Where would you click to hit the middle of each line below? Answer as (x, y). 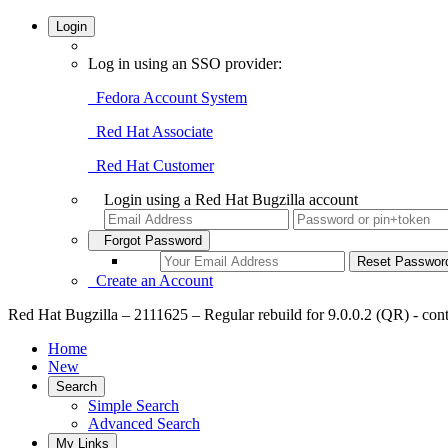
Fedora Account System (167, 97)
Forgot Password (149, 240)
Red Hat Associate (150, 131)
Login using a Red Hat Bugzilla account (231, 199)
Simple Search (133, 405)
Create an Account (150, 280)
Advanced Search (144, 423)
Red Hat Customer (151, 165)
